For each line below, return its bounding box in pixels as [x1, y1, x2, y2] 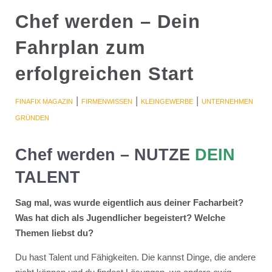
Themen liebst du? [15, 227, 93, 238]
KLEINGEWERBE [140, 97, 193, 105]
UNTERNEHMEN [201, 97, 253, 105]
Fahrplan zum [15, 36, 146, 58]
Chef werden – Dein [15, 10, 200, 32]
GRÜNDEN [15, 114, 49, 121]
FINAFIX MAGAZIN [15, 97, 73, 105]
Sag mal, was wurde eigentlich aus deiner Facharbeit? [15, 197, 243, 208]
